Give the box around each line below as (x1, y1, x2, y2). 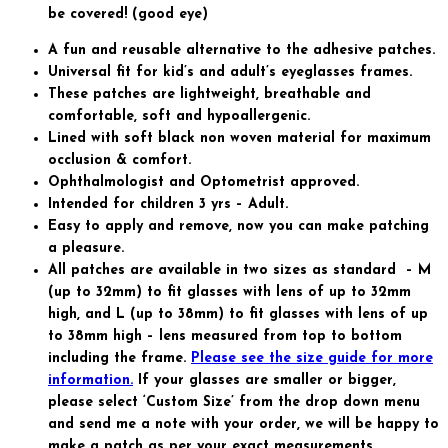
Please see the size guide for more (191, 351, 433, 367)
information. (48, 373, 133, 389)
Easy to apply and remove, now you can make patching (48, 219, 429, 235)
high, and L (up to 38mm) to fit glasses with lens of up (48, 307, 428, 323)
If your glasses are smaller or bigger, (133, 373, 396, 389)
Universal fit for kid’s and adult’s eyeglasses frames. (48, 65, 412, 81)
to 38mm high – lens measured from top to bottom (48, 329, 402, 345)
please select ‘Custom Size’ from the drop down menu (48, 395, 420, 411)
